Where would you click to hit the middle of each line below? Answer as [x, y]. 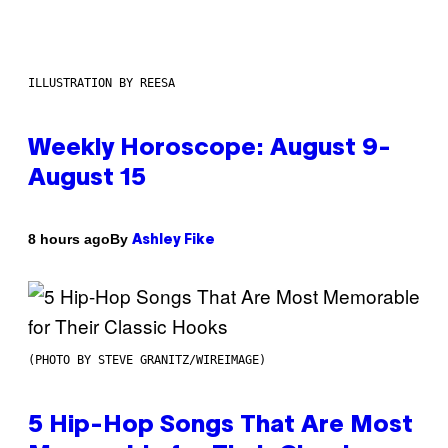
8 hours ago [69, 239]
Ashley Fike [173, 240]
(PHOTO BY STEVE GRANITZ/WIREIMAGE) [147, 359]
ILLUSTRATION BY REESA [101, 82]
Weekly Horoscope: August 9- [209, 148]
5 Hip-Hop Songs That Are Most [220, 425]
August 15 [87, 178]
